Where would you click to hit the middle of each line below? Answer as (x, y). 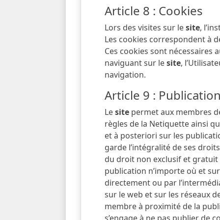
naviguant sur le (136, 63)
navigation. (125, 75)
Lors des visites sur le (145, 27)
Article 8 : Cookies (154, 11)
